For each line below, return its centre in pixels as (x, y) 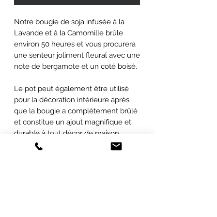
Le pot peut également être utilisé (71, 88)
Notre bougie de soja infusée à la (69, 22)
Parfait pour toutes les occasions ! (70, 155)
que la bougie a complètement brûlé (76, 111)
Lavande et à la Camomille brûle (69, 33)
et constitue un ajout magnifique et (73, 122)
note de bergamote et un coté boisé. (76, 66)
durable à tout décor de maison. (67, 133)
